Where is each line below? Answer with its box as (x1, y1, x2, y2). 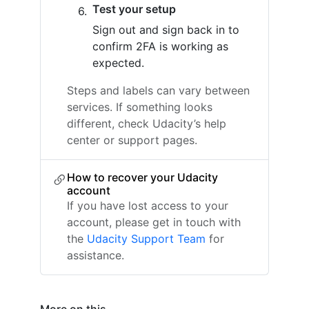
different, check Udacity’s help (67, 117, 226, 130)
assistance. (67, 248, 124, 262)
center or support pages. (67, 133, 197, 147)
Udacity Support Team (87, 232, 206, 246)
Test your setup (92, 2, 176, 16)
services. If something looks (67, 100, 212, 114)
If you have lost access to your (67, 199, 228, 212)
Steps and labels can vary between (67, 83, 250, 97)
